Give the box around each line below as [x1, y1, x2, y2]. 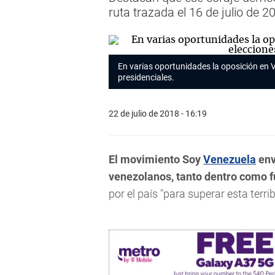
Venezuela [203, 153, 256, 166]
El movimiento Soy [109, 153, 203, 166]
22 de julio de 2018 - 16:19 [109, 108, 207, 118]
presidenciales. [118, 72, 176, 82]
